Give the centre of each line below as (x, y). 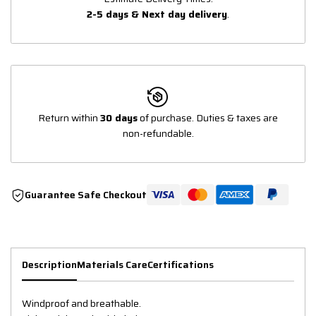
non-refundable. (158, 134)
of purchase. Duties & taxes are (208, 118)
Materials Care (112, 265)
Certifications (181, 265)
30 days (119, 118)
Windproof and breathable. (81, 304)
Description (49, 265)
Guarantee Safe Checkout (86, 195)
